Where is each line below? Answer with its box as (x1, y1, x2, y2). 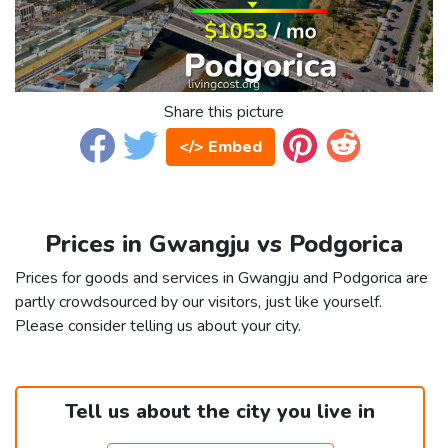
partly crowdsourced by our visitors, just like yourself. (15, 291, 382, 314)
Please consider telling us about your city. (15, 315, 301, 338)
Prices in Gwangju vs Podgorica (45, 228, 403, 261)
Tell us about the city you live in (65, 398, 375, 426)
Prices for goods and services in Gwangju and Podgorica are (15, 267, 428, 290)
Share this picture (164, 101, 284, 124)
